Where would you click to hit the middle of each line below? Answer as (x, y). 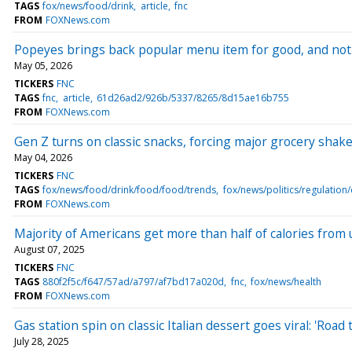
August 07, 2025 (49, 249)
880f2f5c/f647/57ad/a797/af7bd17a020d (134, 281)
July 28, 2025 (42, 341)
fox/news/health (286, 281)
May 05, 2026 (43, 65)
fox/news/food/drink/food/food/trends (130, 189)
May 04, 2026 (43, 157)
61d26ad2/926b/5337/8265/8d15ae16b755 (192, 97)
